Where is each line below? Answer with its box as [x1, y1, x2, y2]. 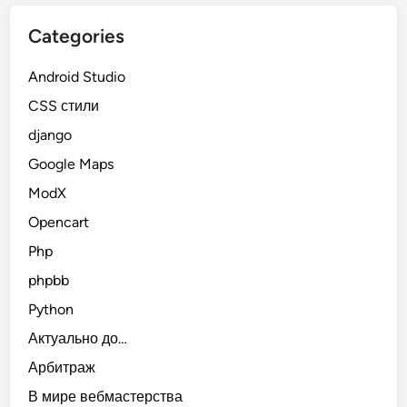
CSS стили [28, 96, 100, 114]
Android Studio [28, 67, 126, 85]
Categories [28, 24, 125, 47]
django [28, 125, 73, 144]
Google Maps [28, 154, 114, 173]
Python [28, 300, 74, 318]
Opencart [28, 213, 90, 231]
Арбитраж [28, 358, 96, 376]
